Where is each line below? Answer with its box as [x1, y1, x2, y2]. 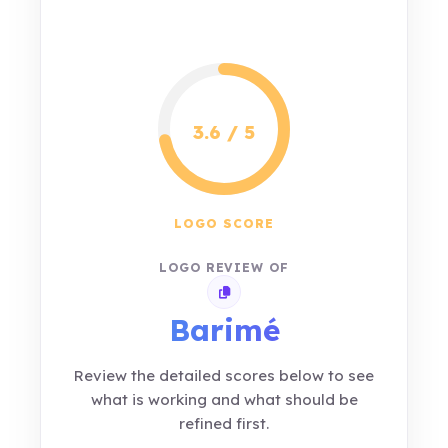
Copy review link [222, 288, 318, 304]
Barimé [168, 311, 280, 349]
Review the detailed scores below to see [74, 366, 374, 385]
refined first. [179, 414, 269, 433]
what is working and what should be [90, 390, 358, 409]
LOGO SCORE [174, 216, 274, 231]
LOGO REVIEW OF [158, 260, 290, 275]
